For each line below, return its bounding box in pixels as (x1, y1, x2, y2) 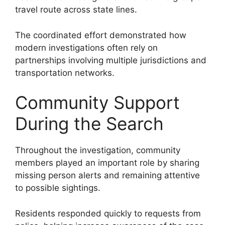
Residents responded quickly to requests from (15, 208, 201, 218)
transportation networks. (15, 67, 115, 78)
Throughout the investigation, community (15, 145, 180, 156)
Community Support (15, 92, 180, 114)
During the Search (15, 113, 164, 135)
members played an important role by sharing (15, 158, 199, 168)
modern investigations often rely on (15, 42, 158, 53)
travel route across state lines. (15, 5, 137, 15)
